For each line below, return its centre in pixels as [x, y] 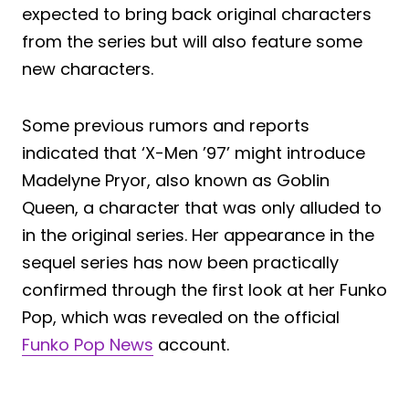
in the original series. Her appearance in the [198, 235]
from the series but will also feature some [192, 41]
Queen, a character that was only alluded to [202, 207]
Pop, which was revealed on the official [181, 317]
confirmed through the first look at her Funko [204, 289]
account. [191, 344]
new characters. [88, 68]
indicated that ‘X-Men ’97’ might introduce [194, 152]
